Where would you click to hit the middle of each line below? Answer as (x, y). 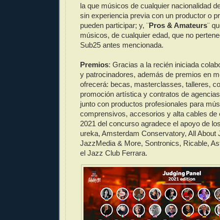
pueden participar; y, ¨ (114, 26)
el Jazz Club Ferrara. (114, 153)
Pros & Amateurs (178, 26)
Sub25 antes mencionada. (122, 45)
